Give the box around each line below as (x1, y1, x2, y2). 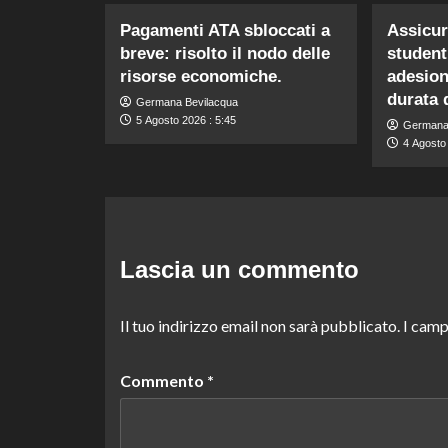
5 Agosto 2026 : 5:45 (135, 113, 236, 126)
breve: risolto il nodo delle (119, 43, 330, 63)
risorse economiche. (119, 66, 282, 86)
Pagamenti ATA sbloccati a (119, 20, 330, 40)
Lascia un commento (119, 255, 359, 283)
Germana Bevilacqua (135, 95, 238, 108)
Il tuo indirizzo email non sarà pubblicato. (119, 315, 400, 335)
